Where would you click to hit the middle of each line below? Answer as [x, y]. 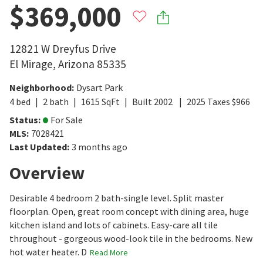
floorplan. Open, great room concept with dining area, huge [129, 211]
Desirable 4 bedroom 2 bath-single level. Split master [117, 198]
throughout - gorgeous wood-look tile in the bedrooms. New [131, 238]
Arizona [76, 64]
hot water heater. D [48, 252]
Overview [47, 172]
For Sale [67, 119]
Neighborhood [41, 87]
